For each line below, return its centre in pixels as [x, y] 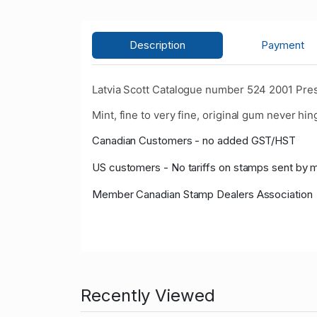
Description [158, 45]
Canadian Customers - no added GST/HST [194, 141]
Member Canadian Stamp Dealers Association [202, 195]
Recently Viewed [148, 296]
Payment [282, 45]
